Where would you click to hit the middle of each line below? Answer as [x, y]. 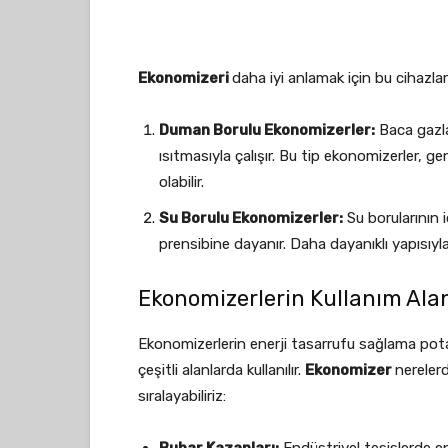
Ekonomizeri [185, 78]
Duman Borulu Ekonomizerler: [267, 130]
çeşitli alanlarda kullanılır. [221, 370]
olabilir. [181, 182]
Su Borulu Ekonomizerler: [251, 218]
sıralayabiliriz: [182, 396]
